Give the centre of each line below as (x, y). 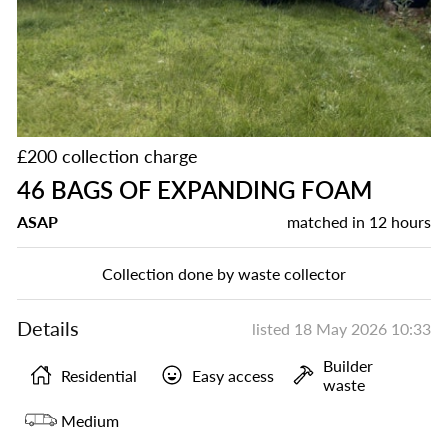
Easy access (233, 375)
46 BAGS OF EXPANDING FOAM (194, 189)
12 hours (400, 221)
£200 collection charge (107, 156)
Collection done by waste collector (224, 273)
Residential (99, 375)
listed (273, 328)
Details (48, 328)
